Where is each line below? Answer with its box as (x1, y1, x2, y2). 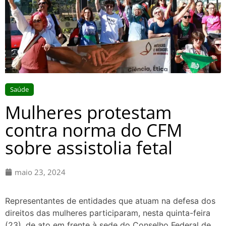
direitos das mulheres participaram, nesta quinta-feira (5, 208, 210, 218)
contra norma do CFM (5, 118, 182, 142)
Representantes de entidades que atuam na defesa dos (5, 196, 215, 206)
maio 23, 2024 (15, 166, 66, 177)
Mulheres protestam (5, 100, 172, 124)
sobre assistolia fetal (5, 135, 173, 159)
